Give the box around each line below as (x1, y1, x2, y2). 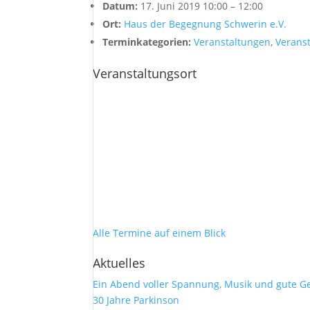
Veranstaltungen (194, 35, 271, 48)
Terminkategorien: (102, 35, 192, 48)
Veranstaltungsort (93, 65, 197, 82)
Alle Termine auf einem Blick (93, 226, 226, 239)
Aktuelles (93, 255, 146, 271)
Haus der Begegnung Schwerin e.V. (124, 17, 287, 30)
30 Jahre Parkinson (93, 293, 180, 307)
